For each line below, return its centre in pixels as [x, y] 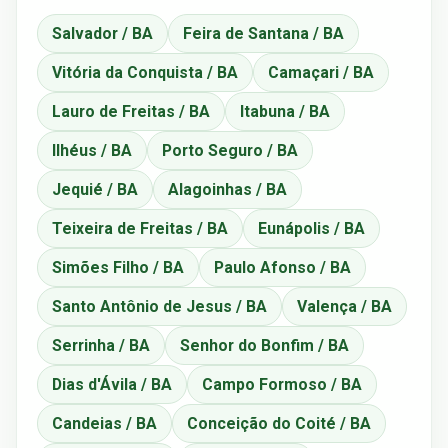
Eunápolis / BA [311, 228]
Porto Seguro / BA [230, 150]
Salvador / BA [102, 33]
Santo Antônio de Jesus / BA [159, 306]
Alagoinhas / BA [227, 189]
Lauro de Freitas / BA [131, 111]
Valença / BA [344, 306]
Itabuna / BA [285, 111]
